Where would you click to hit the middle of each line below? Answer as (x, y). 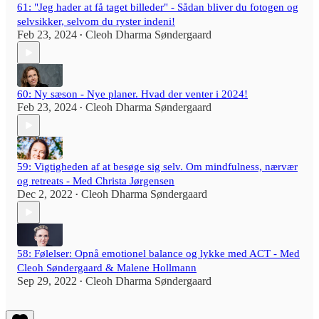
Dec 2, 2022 (45, 194)
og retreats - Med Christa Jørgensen (96, 181)
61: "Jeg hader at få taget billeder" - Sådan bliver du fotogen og (158, 7)
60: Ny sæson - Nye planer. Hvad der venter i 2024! (132, 94)
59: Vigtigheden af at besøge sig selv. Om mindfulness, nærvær (157, 167)
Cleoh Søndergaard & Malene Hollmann (107, 268)
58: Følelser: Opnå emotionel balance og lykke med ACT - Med (158, 254)
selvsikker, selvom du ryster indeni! (96, 22)
